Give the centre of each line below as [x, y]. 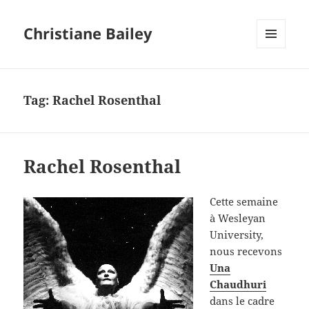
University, [237, 235]
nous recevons [246, 251]
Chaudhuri [238, 285]
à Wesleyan [238, 218]
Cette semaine [244, 202]
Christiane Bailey [88, 33]
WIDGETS [276, 77]
